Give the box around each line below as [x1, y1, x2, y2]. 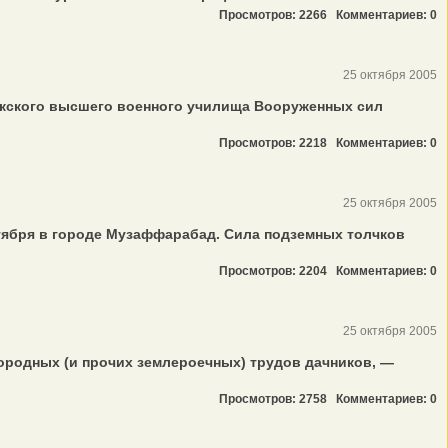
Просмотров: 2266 [219, 8, 336, 22]
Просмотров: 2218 [219, 136, 336, 150]
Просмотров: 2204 [219, 264, 336, 278]
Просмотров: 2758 [219, 392, 336, 406]
